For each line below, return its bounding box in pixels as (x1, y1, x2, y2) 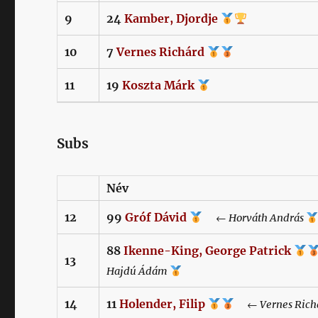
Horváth (228, 212, 268, 225)
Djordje (176, 11, 221, 26)
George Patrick (205, 243, 295, 258)
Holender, (119, 297, 177, 312)
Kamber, (124, 11, 174, 26)
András (269, 212, 306, 225)
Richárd (159, 44, 208, 59)
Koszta (122, 77, 162, 92)
